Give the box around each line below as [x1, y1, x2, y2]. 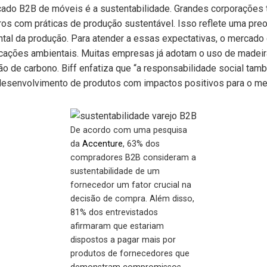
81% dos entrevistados [70, 207, 158, 218]
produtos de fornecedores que [70, 249, 190, 259]
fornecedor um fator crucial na [70, 180, 191, 190]
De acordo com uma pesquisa [70, 125, 187, 135]
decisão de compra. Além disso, [70, 194, 194, 204]
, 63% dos [123, 139, 160, 149]
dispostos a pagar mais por [70, 235, 176, 245]
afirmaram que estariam [70, 221, 164, 231]
